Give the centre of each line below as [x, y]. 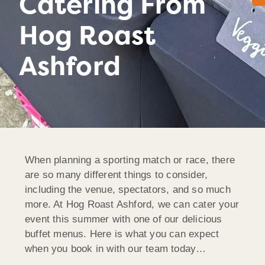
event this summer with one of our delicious [124, 219]
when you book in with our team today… [116, 248]
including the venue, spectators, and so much [128, 189]
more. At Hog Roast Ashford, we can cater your [132, 204]
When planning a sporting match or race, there [130, 160]
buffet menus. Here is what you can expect [122, 234]
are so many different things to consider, [117, 174]
